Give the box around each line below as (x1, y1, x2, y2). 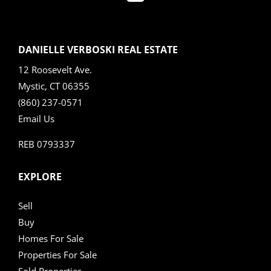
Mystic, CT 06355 (18, 79, 90, 92)
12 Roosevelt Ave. (18, 63, 92, 76)
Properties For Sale (18, 248, 97, 261)
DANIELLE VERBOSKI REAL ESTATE (18, 42, 178, 56)
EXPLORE (18, 169, 62, 183)
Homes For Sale (18, 232, 83, 244)
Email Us (18, 112, 54, 125)
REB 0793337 (18, 137, 75, 150)
